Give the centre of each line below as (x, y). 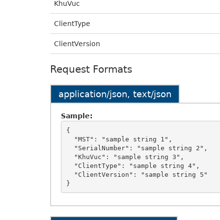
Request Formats (91, 69)
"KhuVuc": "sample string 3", (70, 157)
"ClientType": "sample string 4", (70, 165)
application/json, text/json (115, 94)
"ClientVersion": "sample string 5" (70, 174)
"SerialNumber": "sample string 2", (70, 148)
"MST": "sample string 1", (70, 139)
